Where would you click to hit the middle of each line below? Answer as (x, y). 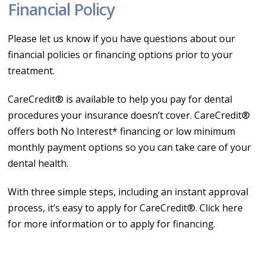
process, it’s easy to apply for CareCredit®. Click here (126, 208)
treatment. (31, 70)
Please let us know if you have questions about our (122, 38)
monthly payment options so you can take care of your (130, 147)
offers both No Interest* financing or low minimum (122, 131)
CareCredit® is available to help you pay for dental (120, 99)
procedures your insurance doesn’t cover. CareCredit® (129, 115)
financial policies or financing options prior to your (121, 54)
